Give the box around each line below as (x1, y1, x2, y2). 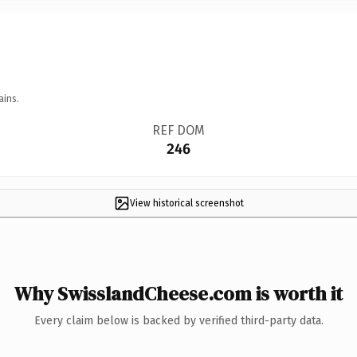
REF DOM (151, 122, 205, 138)
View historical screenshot (129, 197, 244, 209)
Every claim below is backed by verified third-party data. (33, 313, 324, 328)
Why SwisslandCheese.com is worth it (14, 280, 343, 307)
